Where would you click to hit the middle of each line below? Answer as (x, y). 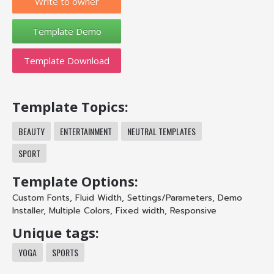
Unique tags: (56, 233)
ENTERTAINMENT (86, 131)
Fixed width (140, 211)
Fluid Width (98, 198)
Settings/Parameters (170, 198)
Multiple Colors (80, 211)
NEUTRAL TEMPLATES (161, 131)
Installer (28, 211)
